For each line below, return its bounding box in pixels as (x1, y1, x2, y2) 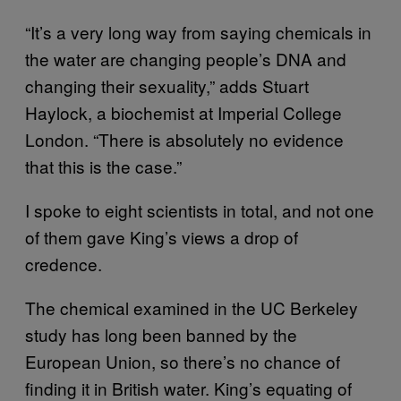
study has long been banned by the (25, 321, 297, 346)
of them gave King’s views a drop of (25, 224, 298, 249)
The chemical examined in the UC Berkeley (25, 294, 358, 320)
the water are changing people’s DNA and (25, 46, 346, 71)
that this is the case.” (25, 153, 182, 178)
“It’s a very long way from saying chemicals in (25, 19, 371, 44)
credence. (25, 251, 102, 276)
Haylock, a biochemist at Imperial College (25, 99, 342, 124)
